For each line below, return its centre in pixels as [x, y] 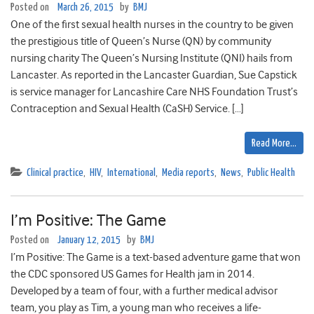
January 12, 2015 [89, 240]
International [131, 173]
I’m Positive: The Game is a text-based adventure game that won [156, 258]
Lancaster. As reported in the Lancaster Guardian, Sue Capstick [154, 75]
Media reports [188, 173]
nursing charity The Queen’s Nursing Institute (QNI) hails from [151, 59]
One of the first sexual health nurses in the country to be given [152, 25]
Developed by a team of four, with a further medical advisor [144, 291]
